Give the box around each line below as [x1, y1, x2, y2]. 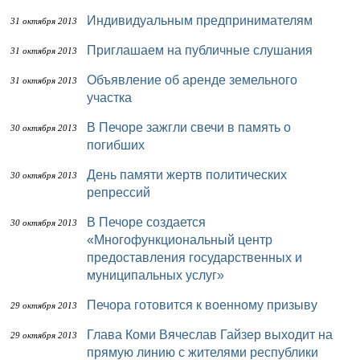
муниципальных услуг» [87, 268, 224, 282]
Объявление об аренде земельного [87, 73, 96, 87]
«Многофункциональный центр [87, 233, 272, 247]
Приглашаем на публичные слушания [96, 43, 313, 57]
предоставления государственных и [87, 251, 302, 264]
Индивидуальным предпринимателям [96, 14, 313, 27]
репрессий [87, 186, 150, 199]
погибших [87, 138, 145, 152]
